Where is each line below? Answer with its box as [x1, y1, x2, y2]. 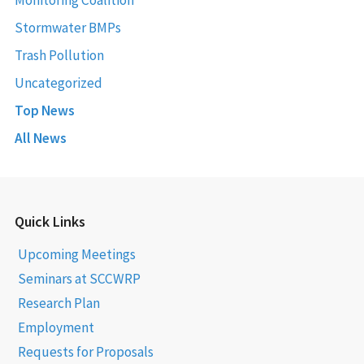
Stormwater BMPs [14, 18, 121, 37]
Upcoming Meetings [17, 245, 136, 263]
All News [14, 128, 67, 147]
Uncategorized [14, 73, 102, 92]
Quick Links [14, 211, 85, 231]
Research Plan [17, 293, 100, 312]
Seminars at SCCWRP [17, 269, 141, 288]
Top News [14, 101, 75, 119]
